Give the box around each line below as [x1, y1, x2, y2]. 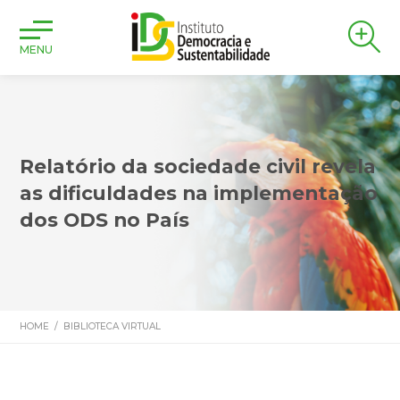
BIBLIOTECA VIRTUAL [63, 321, 162, 332]
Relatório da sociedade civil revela [20, 154, 377, 178]
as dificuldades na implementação [20, 181, 379, 204]
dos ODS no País [20, 208, 190, 231]
